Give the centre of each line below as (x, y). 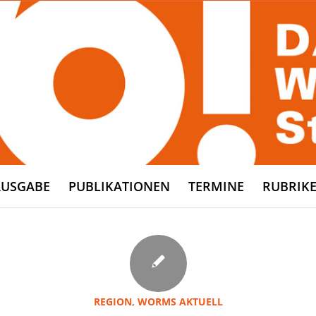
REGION (113, 302)
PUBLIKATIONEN (120, 187)
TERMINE (217, 187)
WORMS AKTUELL (180, 302)
